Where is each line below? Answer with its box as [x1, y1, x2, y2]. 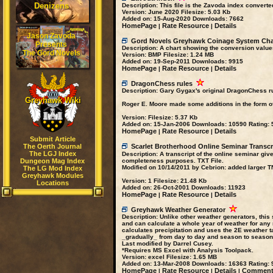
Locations [36, 179, 69, 186]
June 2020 [146, 9, 181, 15]
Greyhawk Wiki [24, 96, 81, 105]
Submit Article [29, 135, 76, 143]
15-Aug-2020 [151, 15, 193, 22]
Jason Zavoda [27, 32, 76, 40]
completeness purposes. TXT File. [121, 157, 224, 164]
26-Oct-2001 [151, 184, 191, 191]
